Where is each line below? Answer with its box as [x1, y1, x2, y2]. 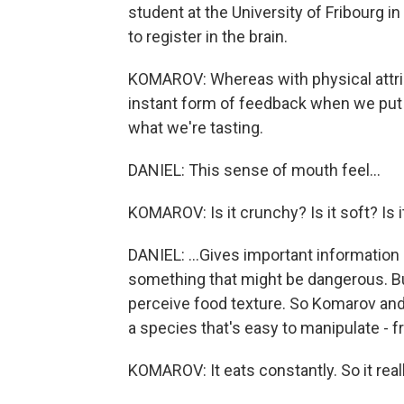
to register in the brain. [128, 27, 288, 47]
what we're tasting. [128, 118, 263, 138]
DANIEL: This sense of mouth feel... [128, 161, 381, 180]
